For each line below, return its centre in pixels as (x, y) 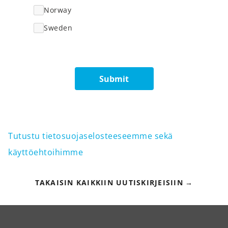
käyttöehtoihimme (46, 152)
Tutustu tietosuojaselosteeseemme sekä (91, 136)
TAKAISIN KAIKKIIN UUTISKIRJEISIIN (109, 182)
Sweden (58, 28)
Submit (114, 79)
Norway (58, 10)
